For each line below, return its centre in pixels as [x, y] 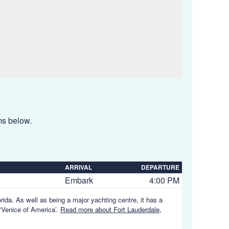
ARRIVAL [78, 167]
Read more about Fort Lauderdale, [111, 210]
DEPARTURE [160, 167]
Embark [79, 180]
